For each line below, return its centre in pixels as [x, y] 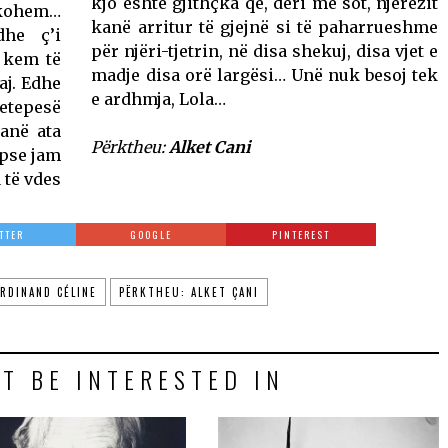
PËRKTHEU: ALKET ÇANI [188, 291]
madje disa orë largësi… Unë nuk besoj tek [265, 74]
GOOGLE [151, 234]
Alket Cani [210, 146]
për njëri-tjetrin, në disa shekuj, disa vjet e [265, 50]
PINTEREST [301, 234]
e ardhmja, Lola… [159, 98]
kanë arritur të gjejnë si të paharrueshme [265, 26]
